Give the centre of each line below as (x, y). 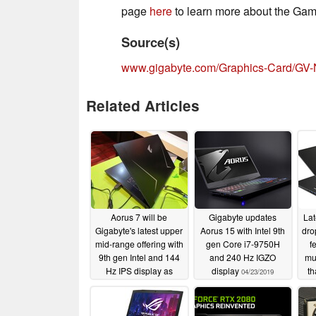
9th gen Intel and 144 (139, 257)
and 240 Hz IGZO (243, 257)
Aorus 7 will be (139, 217)
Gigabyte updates (243, 217)
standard (123, 284)
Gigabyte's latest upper (139, 231)
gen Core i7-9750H (243, 244)
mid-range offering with (139, 244)
